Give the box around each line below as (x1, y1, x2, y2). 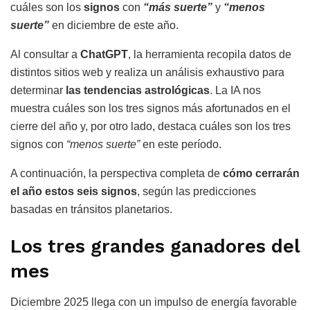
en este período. (143, 138, 221, 150)
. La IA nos (210, 84, 261, 96)
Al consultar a (10, 48, 80, 60)
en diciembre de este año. (52, 19, 179, 31)
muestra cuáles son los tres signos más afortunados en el (10, 102, 291, 114)
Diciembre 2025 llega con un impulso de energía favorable (10, 296, 297, 309)
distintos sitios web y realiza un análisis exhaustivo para (10, 66, 284, 78)
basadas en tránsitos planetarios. (10, 203, 172, 215)
